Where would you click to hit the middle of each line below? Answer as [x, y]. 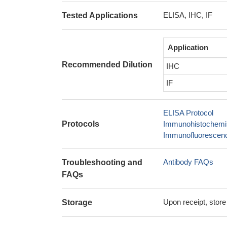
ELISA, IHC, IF [188, 15]
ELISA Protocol [188, 113]
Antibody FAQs [188, 162]
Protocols [81, 124]
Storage [77, 202]
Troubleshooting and [102, 162]
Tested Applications [100, 15]
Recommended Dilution [107, 64]
